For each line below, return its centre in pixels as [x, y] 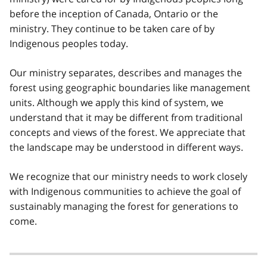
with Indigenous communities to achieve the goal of [125, 192]
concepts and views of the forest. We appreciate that [128, 133]
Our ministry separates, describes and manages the [126, 73]
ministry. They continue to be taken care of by [112, 29]
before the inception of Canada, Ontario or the [114, 14]
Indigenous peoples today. [69, 44]
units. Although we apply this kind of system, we [117, 103]
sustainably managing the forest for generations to [124, 207]
